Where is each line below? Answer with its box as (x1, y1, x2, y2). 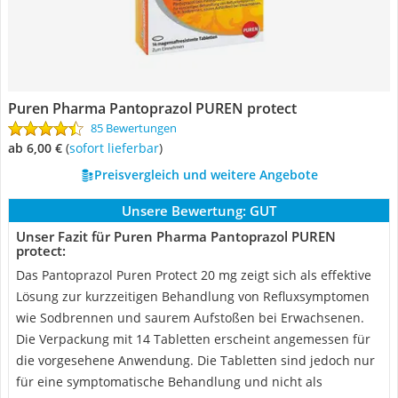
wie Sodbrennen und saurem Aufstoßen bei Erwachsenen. (16, 309, 364, 326)
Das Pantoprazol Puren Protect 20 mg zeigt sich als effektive (16, 267, 371, 283)
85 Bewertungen (91, 120, 177, 136)
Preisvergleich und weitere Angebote (93, 166, 318, 183)
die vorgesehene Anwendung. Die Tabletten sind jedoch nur (16, 352, 375, 369)
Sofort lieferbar (76, 139, 159, 156)
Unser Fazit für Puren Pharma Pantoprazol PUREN (16, 227, 336, 245)
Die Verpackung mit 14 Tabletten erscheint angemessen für (16, 330, 370, 347)
